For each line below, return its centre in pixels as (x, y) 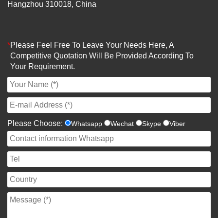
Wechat (122, 123)
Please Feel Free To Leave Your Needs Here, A (92, 45)
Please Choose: (35, 123)
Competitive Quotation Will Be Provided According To (102, 55)
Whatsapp (87, 123)
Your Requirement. (43, 66)
